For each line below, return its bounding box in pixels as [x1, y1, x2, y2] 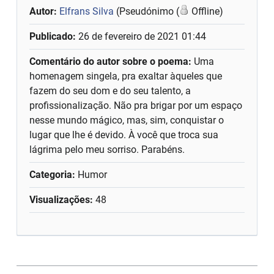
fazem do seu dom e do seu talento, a [29, 84, 191, 97]
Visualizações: [29, 193, 94, 206]
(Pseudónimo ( [114, 5, 180, 17]
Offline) [189, 5, 224, 17]
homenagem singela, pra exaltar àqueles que [29, 70, 223, 82]
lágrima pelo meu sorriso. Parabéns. [29, 143, 185, 155]
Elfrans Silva [59, 5, 114, 17]
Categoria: [29, 168, 76, 180]
